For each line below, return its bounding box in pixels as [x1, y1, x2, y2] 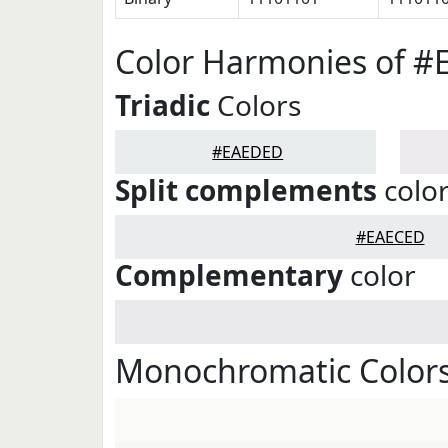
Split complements [115, 171, 377, 209]
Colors [210, 86, 301, 124]
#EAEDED [212, 141, 284, 163]
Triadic [115, 86, 210, 124]
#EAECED [355, 226, 425, 248]
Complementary [115, 256, 343, 294]
